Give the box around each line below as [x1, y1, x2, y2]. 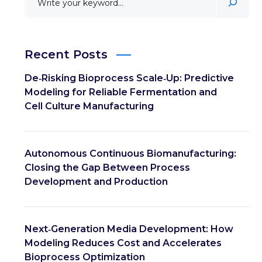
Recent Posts [25, 47, 108, 62]
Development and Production [25, 176, 168, 188]
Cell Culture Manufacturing [25, 101, 154, 112]
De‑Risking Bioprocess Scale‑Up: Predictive [25, 73, 235, 84]
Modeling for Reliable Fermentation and [25, 87, 218, 98]
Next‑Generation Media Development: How [25, 223, 234, 235]
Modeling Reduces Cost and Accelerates [25, 237, 222, 249]
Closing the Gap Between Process [25, 162, 191, 174]
